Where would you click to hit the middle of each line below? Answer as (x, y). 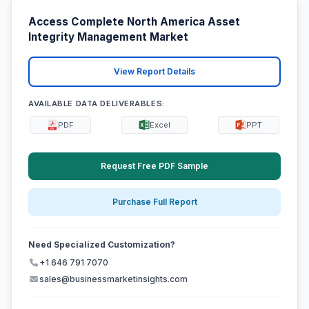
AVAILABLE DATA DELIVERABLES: (97, 103)
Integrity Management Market (108, 37)
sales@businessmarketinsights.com (113, 279)
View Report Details (154, 72)
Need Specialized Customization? (102, 245)
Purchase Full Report (154, 202)
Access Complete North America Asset (134, 22)
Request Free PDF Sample (154, 166)
